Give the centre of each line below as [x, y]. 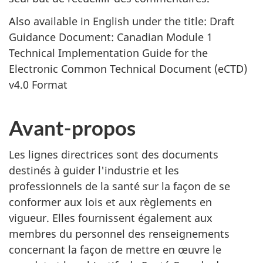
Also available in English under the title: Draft [122, 21]
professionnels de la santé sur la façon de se [119, 186]
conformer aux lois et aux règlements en [110, 202]
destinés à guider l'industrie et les [94, 170]
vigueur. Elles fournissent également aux [111, 218]
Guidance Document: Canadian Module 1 [111, 37]
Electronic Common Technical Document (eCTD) [128, 68]
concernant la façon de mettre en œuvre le [115, 249]
